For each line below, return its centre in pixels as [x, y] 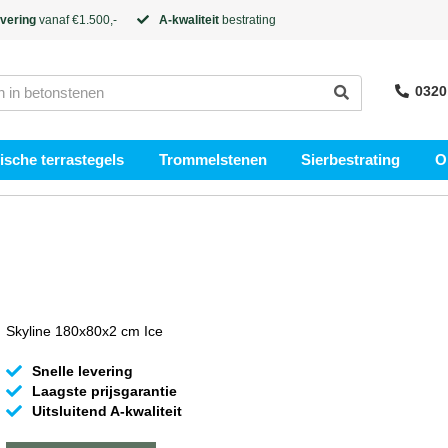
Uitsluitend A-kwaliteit [106, 411]
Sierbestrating [351, 159]
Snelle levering [82, 371]
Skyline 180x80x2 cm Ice [84, 331]
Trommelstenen [212, 159]
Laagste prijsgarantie [104, 391]
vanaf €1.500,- [76, 20]
